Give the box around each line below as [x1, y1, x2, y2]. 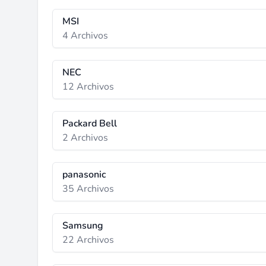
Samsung [62, 219, 103, 232]
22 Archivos [62, 233, 114, 246]
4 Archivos [62, 29, 108, 42]
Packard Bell [62, 117, 117, 130]
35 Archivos [62, 182, 114, 195]
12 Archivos [62, 80, 114, 93]
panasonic [62, 168, 106, 181]
